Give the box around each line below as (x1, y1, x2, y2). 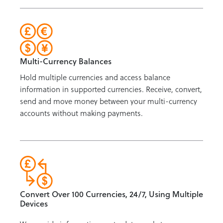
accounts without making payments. (20, 108, 143, 119)
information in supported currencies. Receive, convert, (20, 84, 202, 95)
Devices (20, 197, 48, 209)
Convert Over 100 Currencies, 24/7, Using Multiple (20, 188, 203, 200)
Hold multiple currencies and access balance (20, 72, 170, 83)
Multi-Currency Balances (20, 55, 111, 67)
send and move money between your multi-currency (20, 96, 197, 107)
